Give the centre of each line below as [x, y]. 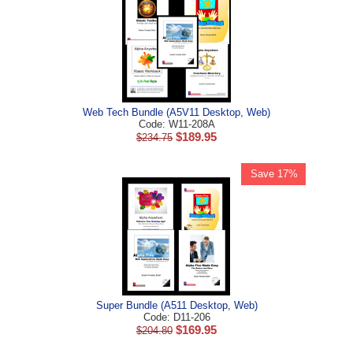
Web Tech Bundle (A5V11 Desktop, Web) [176, 112]
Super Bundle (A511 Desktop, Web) [176, 305]
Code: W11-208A [176, 124]
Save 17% [274, 174]
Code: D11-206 [176, 317]
